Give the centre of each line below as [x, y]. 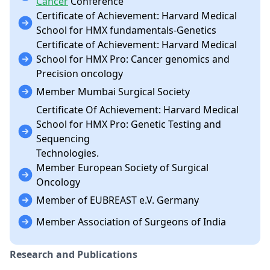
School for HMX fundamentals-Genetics [126, 30]
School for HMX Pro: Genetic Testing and [129, 124]
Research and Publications [74, 254]
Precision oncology [80, 74]
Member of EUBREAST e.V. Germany [118, 200]
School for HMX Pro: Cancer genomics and [133, 59]
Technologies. [67, 153]
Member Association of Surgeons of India [131, 222]
